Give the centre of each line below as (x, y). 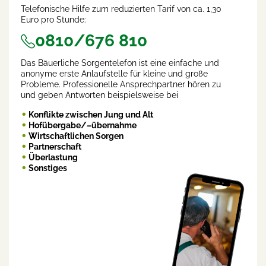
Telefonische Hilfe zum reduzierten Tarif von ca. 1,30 (121, 9)
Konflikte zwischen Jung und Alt (91, 115)
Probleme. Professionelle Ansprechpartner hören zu (121, 85)
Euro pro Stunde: (53, 20)
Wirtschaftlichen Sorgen (76, 136)
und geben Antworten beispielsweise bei (99, 95)
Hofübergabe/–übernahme (83, 126)
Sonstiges (48, 168)
